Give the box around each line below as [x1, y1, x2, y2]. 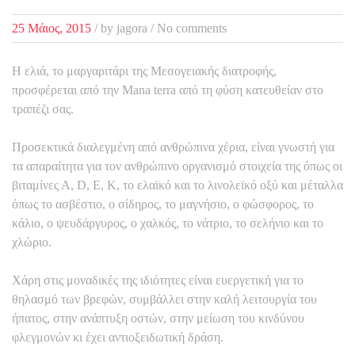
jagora [116, 21, 147, 35]
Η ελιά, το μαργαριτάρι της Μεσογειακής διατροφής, [12, 63, 277, 78]
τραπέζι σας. [12, 101, 74, 116]
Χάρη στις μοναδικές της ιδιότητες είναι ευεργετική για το [12, 273, 303, 287]
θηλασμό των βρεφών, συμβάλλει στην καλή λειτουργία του [12, 292, 317, 306]
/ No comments [147, 21, 227, 35]
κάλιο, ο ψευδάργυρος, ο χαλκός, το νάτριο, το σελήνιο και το [12, 216, 323, 230]
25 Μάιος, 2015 [12, 21, 91, 35]
